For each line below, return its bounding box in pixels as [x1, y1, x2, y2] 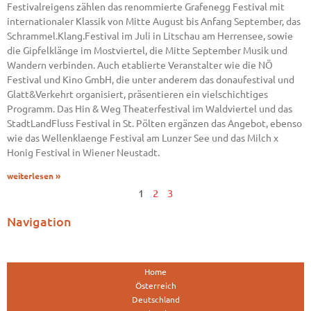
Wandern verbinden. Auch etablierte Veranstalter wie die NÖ [7, 58, 273, 72]
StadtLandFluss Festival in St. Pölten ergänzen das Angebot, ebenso [7, 117, 302, 130]
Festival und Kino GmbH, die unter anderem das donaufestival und [7, 73, 294, 86]
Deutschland [131, 294, 180, 305]
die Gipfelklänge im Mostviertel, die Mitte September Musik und [7, 44, 287, 57]
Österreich [135, 280, 176, 292]
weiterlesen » [7, 171, 60, 181]
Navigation [7, 213, 72, 230]
